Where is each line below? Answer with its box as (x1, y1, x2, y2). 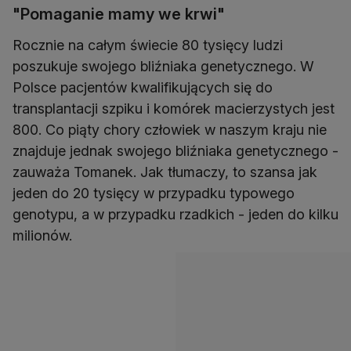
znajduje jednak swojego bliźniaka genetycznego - (13, 143, 338, 160)
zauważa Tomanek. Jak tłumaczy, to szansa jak (13, 164, 317, 181)
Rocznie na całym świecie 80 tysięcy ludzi (13, 37, 283, 54)
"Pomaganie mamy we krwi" (13, 5, 225, 24)
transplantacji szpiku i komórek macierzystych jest (13, 100, 335, 118)
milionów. (13, 227, 76, 244)
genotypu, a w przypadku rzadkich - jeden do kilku (13, 206, 338, 223)
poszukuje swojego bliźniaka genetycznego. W (13, 58, 314, 75)
